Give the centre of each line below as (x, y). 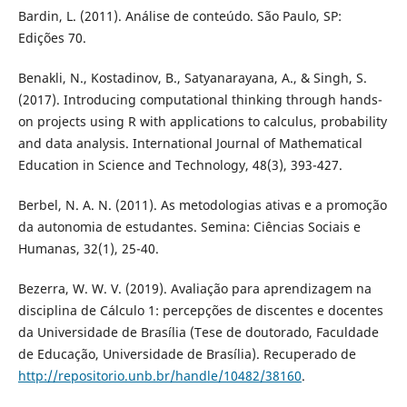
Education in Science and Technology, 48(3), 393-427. (180, 165)
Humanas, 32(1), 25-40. (88, 249)
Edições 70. (52, 38)
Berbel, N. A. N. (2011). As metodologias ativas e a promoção (202, 205)
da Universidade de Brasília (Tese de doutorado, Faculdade (198, 333)
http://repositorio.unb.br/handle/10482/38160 (159, 376)
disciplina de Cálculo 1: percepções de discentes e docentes (200, 311)
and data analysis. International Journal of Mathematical (190, 144)
